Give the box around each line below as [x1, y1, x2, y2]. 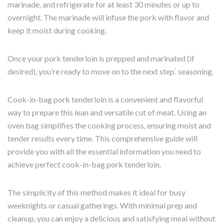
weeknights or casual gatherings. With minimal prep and [7, 200, 197, 210]
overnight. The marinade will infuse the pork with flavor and [7, 12, 209, 22]
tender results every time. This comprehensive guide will [7, 133, 197, 143]
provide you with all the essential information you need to [7, 146, 201, 156]
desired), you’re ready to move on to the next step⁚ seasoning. [7, 66, 213, 76]
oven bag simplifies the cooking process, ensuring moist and [7, 120, 211, 130]
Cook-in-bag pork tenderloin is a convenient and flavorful [7, 94, 203, 104]
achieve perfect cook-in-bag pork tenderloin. [7, 159, 161, 169]
